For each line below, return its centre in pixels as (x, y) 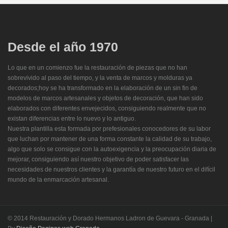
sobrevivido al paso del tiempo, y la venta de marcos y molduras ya (100, 78)
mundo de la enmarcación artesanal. (58, 180)
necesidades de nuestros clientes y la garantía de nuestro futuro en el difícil (111, 170)
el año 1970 (82, 47)
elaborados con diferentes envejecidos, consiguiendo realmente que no (107, 109)
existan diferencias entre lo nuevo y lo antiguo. (72, 119)
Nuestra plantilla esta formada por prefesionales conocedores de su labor (109, 129)
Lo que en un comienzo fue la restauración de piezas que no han (97, 68)
